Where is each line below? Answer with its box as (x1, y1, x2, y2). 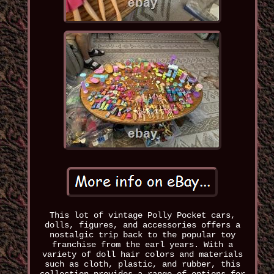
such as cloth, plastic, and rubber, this (44, 259, 240, 270)
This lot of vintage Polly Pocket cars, (49, 210, 235, 221)
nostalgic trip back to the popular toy (49, 230, 235, 240)
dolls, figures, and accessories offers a (44, 220, 240, 231)
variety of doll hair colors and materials (42, 250, 243, 260)
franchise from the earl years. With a (51, 240, 233, 250)
